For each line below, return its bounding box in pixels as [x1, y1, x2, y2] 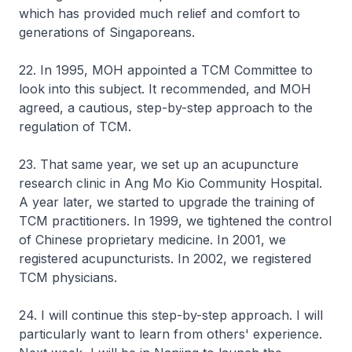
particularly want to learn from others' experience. [19, 326, 322, 342]
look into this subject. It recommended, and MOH [19, 81, 311, 97]
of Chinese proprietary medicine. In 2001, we [19, 232, 286, 247]
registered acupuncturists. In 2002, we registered [19, 251, 311, 266]
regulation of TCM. [19, 119, 131, 134]
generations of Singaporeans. [19, 24, 195, 40]
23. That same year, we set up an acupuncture [19, 156, 299, 172]
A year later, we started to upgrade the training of [19, 194, 315, 210]
